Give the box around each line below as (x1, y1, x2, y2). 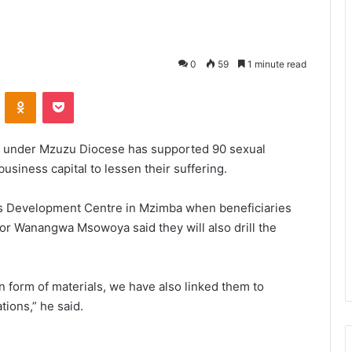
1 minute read (245, 58, 306, 70)
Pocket (73, 85, 107, 98)
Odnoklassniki (35, 85, 103, 98)
